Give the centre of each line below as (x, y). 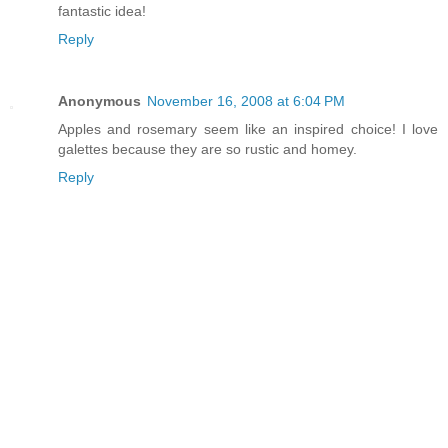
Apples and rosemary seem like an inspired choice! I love (248, 128)
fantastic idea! (102, 10)
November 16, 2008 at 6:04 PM (246, 100)
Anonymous (99, 100)
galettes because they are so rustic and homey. (207, 148)
